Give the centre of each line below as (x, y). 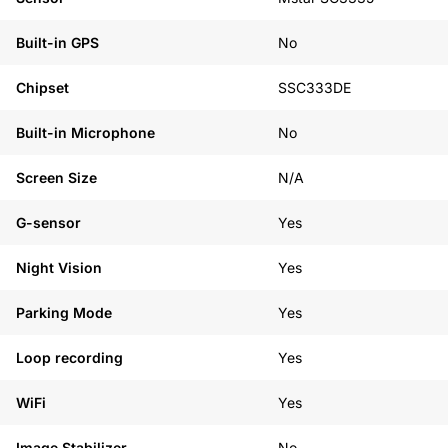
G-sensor (48, 222)
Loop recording (69, 357)
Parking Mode (64, 312)
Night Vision (59, 267)
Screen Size (56, 177)
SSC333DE (314, 87)
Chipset (42, 87)
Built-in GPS (57, 42)
